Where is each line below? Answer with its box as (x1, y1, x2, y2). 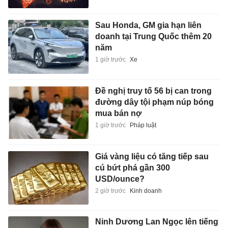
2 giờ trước (95, 187, 126, 194)
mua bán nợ (95, 108, 141, 118)
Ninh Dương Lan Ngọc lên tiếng (95, 217, 218, 226)
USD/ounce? (95, 174, 145, 183)
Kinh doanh (129, 187, 162, 194)
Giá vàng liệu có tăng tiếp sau (95, 152, 209, 161)
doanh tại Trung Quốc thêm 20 (95, 32, 212, 41)
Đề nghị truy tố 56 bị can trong (95, 86, 212, 95)
